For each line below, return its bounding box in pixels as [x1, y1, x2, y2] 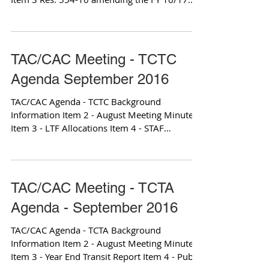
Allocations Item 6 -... [11, 135, 98, 147]
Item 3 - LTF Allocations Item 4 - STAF [11, 122, 164, 134]
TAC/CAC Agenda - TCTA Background [11, 224, 161, 236]
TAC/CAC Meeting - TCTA [11, 180, 174, 196]
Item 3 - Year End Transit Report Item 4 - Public [11, 250, 202, 262]
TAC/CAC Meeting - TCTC [11, 51, 177, 67]
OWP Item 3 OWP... [11, 7, 90, 19]
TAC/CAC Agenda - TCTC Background [11, 95, 161, 107]
